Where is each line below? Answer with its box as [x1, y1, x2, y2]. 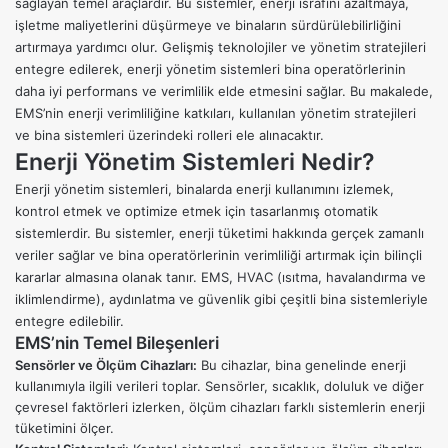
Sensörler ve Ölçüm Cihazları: [15, 357, 197, 374]
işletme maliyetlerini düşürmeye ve [15, 17, 235, 34]
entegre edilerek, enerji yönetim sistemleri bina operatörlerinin [15, 61, 406, 78]
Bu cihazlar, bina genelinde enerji [197, 357, 406, 374]
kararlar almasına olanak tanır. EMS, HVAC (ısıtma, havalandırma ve [15, 269, 426, 286]
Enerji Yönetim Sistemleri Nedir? [15, 148, 375, 177]
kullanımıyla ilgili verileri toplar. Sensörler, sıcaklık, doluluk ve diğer [15, 378, 424, 395]
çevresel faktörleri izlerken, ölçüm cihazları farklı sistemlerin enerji [15, 399, 425, 416]
